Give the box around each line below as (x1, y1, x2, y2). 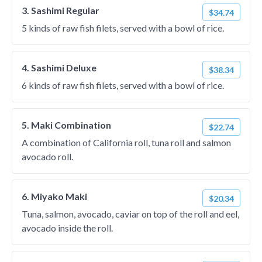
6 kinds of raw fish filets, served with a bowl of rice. (22, 80, 224, 91)
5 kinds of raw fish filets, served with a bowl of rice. (22, 22, 224, 33)
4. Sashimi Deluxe (22, 62, 96, 73)
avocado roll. (22, 151, 73, 162)
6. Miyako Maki (22, 191, 87, 202)
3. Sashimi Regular (22, 5, 99, 16)
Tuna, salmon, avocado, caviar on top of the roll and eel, (22, 208, 239, 219)
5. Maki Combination (22, 119, 111, 130)
